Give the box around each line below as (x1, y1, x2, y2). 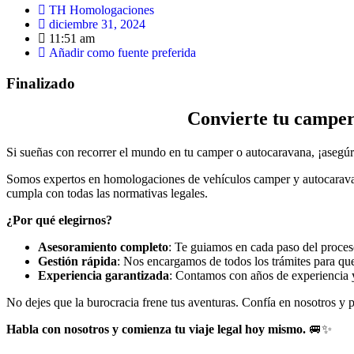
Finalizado (6, 74, 75, 92)
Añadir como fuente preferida (49, 46, 196, 59)
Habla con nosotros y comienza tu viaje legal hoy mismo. (6, 322, 306, 336)
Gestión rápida (38, 254, 117, 268)
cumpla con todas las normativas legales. (6, 186, 208, 200)
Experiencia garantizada (38, 268, 169, 282)
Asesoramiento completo (38, 239, 168, 254)
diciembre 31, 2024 (49, 17, 145, 31)
